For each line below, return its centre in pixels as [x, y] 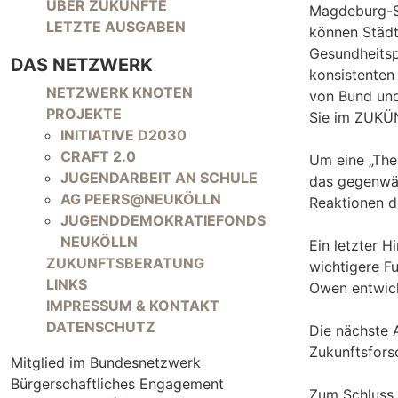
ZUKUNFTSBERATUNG [125, 263]
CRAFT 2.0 [98, 156]
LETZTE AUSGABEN [116, 27]
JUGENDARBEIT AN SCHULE [159, 178]
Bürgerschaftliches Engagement [117, 384]
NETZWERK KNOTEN [119, 92]
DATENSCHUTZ [101, 327]
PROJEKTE [84, 114]
